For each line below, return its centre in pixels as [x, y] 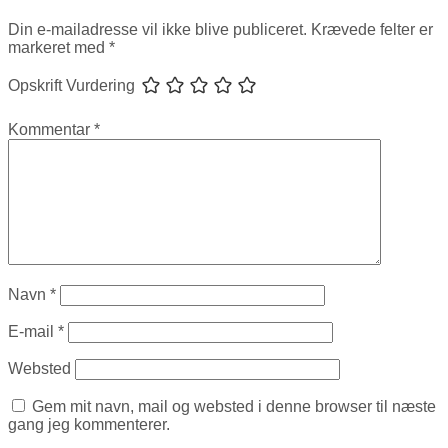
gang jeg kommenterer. [89, 424]
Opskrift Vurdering [71, 85]
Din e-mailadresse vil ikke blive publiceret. [157, 29]
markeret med [58, 47]
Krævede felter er [372, 29]
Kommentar [51, 129]
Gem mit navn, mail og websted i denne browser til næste [234, 406]
